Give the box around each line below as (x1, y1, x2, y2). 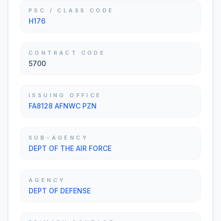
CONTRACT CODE (29, 49, 106, 56)
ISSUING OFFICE (29, 92, 102, 99)
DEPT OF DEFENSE (29, 186, 91, 195)
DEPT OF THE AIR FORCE (29, 144, 111, 152)
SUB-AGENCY (29, 134, 88, 141)
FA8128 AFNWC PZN (29, 102, 97, 110)
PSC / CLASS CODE (29, 7, 114, 14)
